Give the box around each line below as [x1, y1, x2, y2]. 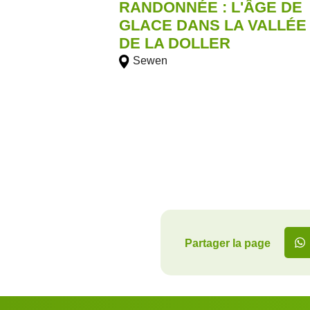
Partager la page [185, 237, 271, 249]
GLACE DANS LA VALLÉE [119, 17, 307, 35]
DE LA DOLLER [119, 35, 231, 53]
